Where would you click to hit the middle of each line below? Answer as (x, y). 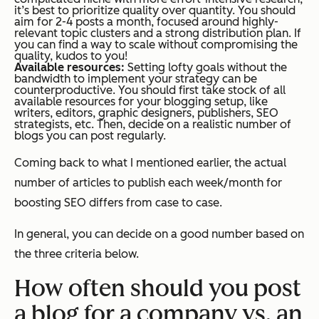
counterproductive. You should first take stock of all (150, 90)
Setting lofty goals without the (207, 68)
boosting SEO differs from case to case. (118, 203)
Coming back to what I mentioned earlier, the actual (150, 163)
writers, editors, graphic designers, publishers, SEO (146, 113)
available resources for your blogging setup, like (141, 102)
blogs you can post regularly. (90, 136)
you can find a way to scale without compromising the (156, 45)
